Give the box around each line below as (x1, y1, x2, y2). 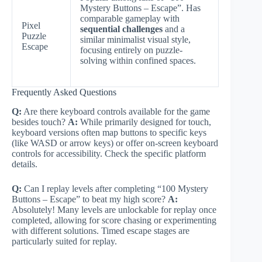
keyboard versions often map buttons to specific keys (12, 127, 206, 137)
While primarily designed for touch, (78, 116, 211, 127)
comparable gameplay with (80, 13, 180, 23)
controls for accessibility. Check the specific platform (12, 148, 206, 158)
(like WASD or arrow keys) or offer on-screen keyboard (12, 137, 218, 148)
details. (12, 158, 37, 169)
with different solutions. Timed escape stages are (12, 225, 189, 236)
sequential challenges (80, 23, 163, 34)
